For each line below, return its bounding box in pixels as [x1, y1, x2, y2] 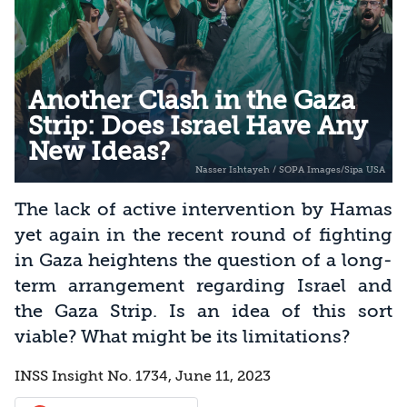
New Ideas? [28, 136, 170, 166]
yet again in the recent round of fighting [15, 223, 392, 245]
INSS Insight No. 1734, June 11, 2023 [15, 367, 271, 384]
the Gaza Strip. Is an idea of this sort [15, 300, 392, 322]
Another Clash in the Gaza [28, 85, 355, 115]
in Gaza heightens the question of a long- [15, 249, 392, 271]
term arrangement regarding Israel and [15, 274, 392, 296]
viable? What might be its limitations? [15, 325, 350, 347]
